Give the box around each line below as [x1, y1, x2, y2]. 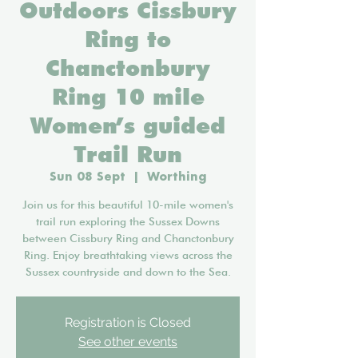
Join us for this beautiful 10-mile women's [22, 198, 233, 211]
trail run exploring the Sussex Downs [36, 215, 220, 228]
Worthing [146, 169, 207, 184]
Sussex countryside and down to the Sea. [25, 265, 231, 278]
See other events [78, 334, 177, 349]
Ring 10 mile [51, 83, 205, 110]
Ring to [85, 26, 171, 53]
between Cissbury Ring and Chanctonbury [22, 232, 234, 245]
